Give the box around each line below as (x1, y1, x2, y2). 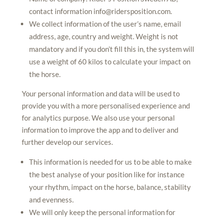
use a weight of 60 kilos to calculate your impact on (29, 57, 190, 66)
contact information (29, 7, 93, 15)
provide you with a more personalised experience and (21, 101, 190, 110)
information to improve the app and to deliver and (21, 125, 178, 134)
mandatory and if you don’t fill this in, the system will (29, 45, 194, 53)
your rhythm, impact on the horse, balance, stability (29, 183, 191, 191)
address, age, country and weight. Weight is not (29, 32, 178, 41)
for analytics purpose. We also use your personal (21, 113, 175, 122)
